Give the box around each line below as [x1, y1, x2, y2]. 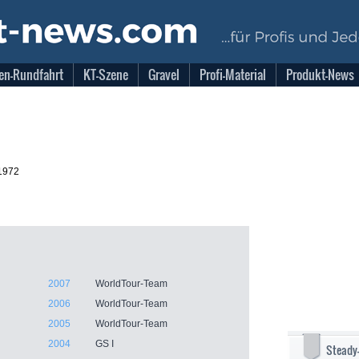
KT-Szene [83, 65, 128, 84]
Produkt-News [286, 65, 354, 84]
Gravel [148, 65, 179, 84]
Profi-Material [200, 65, 266, 84]
